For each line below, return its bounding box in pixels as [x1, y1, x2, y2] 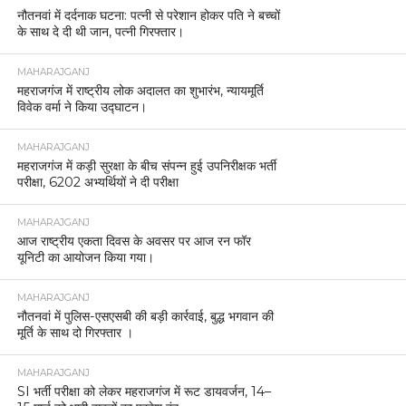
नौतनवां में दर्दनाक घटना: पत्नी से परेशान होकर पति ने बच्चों [16, 6, 280, 24]
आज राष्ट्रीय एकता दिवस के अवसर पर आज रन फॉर [16, 232, 255, 249]
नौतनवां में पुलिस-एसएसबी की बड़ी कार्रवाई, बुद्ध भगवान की [16, 307, 274, 324]
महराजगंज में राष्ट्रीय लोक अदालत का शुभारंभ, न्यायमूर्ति [16, 82, 264, 99]
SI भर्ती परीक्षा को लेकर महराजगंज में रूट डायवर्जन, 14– [16, 382, 271, 400]
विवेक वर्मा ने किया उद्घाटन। [16, 98, 147, 115]
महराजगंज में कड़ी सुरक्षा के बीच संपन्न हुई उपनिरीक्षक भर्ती [16, 157, 276, 174]
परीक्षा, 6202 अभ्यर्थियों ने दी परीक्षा [16, 173, 179, 190]
